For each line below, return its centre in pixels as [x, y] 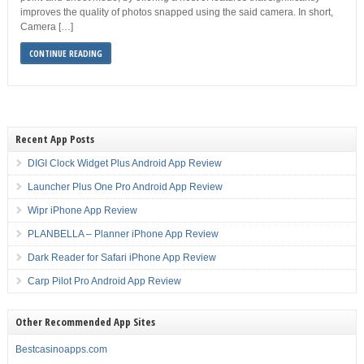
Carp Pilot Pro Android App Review [104, 281]
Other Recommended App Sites [85, 322]
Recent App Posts [54, 139]
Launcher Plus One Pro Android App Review [125, 187]
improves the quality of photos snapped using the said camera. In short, [176, 12]
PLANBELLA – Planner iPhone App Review [123, 234]
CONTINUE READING [65, 53]
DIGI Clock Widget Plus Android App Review [124, 163]
